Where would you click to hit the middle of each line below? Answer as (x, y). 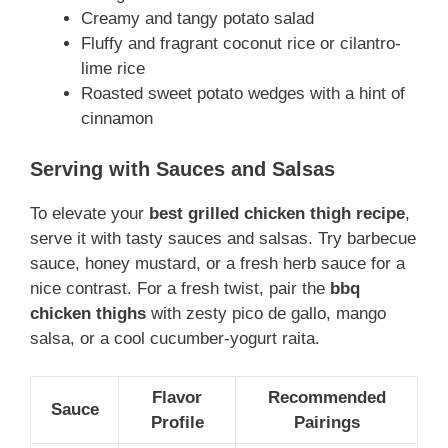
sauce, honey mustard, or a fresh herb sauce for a (217, 263)
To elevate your (89, 213)
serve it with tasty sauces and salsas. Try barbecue (223, 238)
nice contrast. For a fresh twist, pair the (180, 288)
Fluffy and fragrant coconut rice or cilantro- (241, 44)
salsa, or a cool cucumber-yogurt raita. (175, 338)
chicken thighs (88, 313)
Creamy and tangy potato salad (197, 19)
